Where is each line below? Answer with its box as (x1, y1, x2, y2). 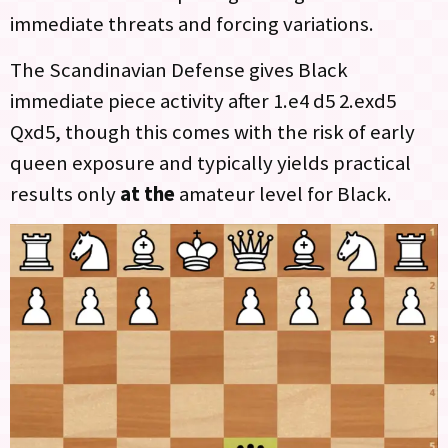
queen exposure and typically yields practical (10, 149, 411, 176)
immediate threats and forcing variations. (10, 11, 374, 38)
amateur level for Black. (175, 180, 392, 207)
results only (10, 180, 120, 207)
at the (120, 180, 175, 207)
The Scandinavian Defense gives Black (10, 56, 348, 83)
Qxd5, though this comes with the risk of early (10, 118, 415, 145)
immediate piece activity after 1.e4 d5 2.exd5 (10, 87, 396, 114)
